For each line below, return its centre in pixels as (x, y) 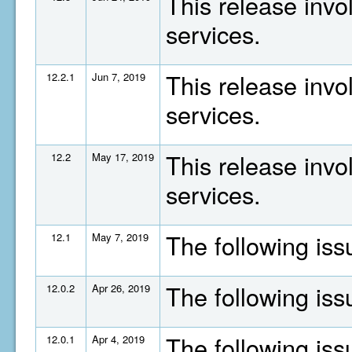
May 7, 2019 (120, 237)
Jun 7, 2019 (119, 77)
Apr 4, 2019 (118, 339)
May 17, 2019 (123, 157)
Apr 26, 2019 (121, 288)
